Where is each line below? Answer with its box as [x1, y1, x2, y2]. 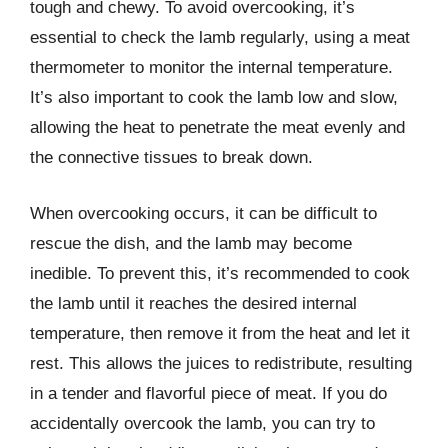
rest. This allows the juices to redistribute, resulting [30, 353, 412, 373]
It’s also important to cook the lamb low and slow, [30, 88, 398, 107]
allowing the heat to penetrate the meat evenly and [30, 118, 405, 137]
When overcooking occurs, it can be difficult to [30, 203, 377, 223]
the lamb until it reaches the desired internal [30, 293, 357, 313]
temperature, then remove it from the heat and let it [30, 323, 410, 343]
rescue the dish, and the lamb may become [30, 233, 352, 253]
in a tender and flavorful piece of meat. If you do [30, 383, 387, 403]
